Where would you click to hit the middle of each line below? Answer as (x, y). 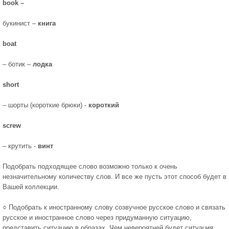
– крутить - (20, 146)
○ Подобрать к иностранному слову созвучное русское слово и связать (114, 207)
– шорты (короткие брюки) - (45, 105)
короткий (104, 105)
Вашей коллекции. (31, 187)
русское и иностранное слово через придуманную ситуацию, (97, 217)
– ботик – (18, 64)
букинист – (20, 23)
